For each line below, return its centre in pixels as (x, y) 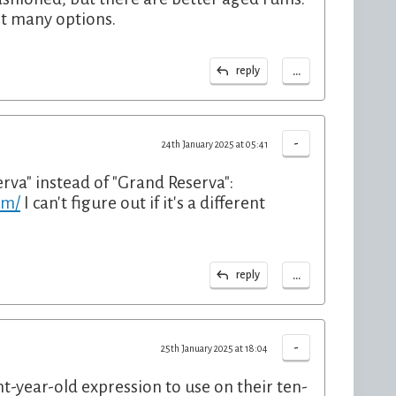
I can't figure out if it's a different (143, 203)
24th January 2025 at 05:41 (215, 144)
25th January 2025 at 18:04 (214, 348)
